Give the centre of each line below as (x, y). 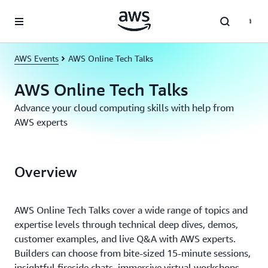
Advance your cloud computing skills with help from (124, 108)
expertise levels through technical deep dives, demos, (126, 224)
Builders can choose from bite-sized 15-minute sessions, (133, 253)
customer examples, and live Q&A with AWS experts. (125, 239)
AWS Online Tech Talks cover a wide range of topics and (131, 210)
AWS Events (36, 58)
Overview (46, 172)
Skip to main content (44, 12)
